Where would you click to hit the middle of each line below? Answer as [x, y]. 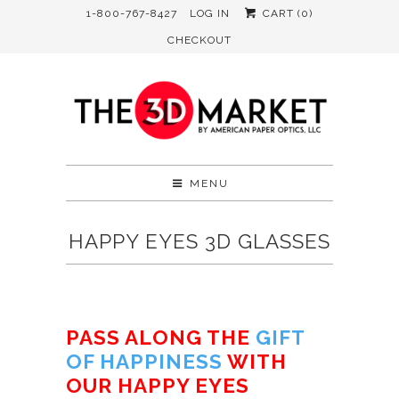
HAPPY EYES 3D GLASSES [199, 242]
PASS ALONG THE [161, 338]
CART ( [280, 13]
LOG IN [210, 13]
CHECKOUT [199, 40]
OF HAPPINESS [144, 362]
